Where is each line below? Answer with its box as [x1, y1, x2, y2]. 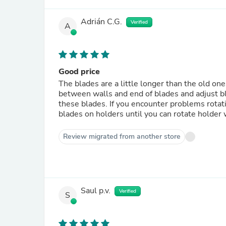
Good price [59, 66, 100, 77]
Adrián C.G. [81, 16, 122, 28]
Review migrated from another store [63, 132, 181, 141]
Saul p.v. [81, 185, 110, 197]
